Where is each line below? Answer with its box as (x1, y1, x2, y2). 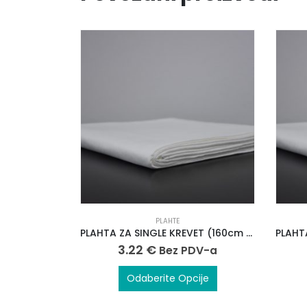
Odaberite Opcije (126, 271, 209, 285)
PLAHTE (156, 215, 180, 226)
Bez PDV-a (159, 242, 217, 258)
